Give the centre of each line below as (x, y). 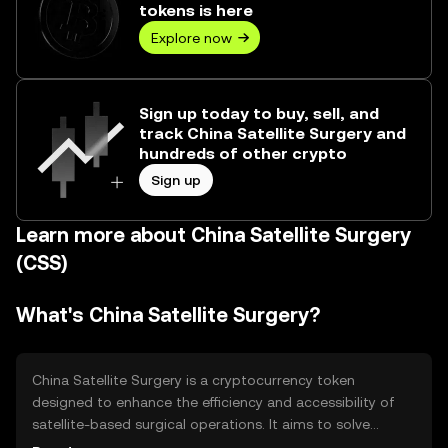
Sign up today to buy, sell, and (259, 113)
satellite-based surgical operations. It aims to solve (201, 424)
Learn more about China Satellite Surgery (213, 235)
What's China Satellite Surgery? (168, 315)
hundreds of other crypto (243, 153)
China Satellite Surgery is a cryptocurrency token (193, 380)
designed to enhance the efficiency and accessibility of (213, 402)
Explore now (191, 37)
